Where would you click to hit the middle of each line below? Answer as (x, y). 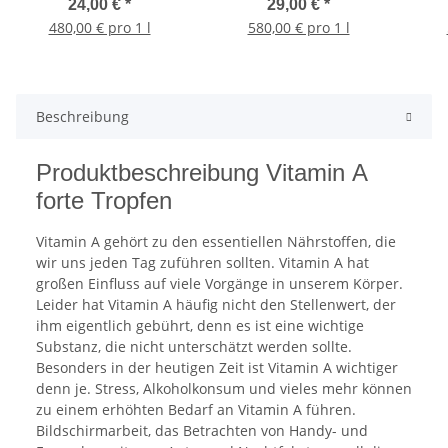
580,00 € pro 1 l (298, 27)
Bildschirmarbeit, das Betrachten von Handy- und (202, 430)
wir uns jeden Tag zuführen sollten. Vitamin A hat (202, 262)
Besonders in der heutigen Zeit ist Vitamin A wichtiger (217, 367)
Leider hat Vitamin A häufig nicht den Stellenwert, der (216, 304)
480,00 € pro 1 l (99, 27)
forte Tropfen (104, 200)
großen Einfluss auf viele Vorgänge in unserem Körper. (219, 283)
